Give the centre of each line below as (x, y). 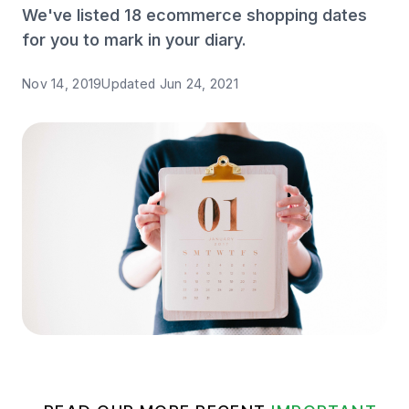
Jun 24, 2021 (199, 84)
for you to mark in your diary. (134, 40)
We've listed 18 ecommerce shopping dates (194, 15)
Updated (131, 84)
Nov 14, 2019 (62, 84)
